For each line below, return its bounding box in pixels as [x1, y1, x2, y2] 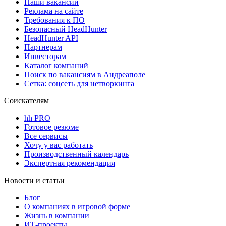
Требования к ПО [24, 15, 85, 24]
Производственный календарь [24, 149, 129, 158]
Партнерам [24, 42, 62, 51]
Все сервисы [24, 131, 68, 140]
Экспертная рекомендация [24, 158, 115, 167]
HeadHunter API [24, 33, 78, 42]
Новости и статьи [4, 176, 65, 185]
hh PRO [24, 113, 50, 122]
